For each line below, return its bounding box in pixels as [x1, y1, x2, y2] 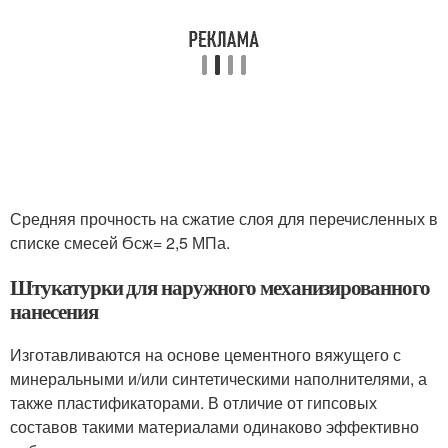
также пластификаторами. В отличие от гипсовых [10, 391, 377, 414]
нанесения [10, 296, 98, 326]
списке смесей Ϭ [10, 231, 134, 254]
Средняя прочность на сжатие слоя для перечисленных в [10, 207, 438, 230]
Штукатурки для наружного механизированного [10, 272, 430, 302]
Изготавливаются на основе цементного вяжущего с [10, 343, 401, 366]
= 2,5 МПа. [153, 231, 230, 254]
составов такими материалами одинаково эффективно [10, 415, 419, 438]
